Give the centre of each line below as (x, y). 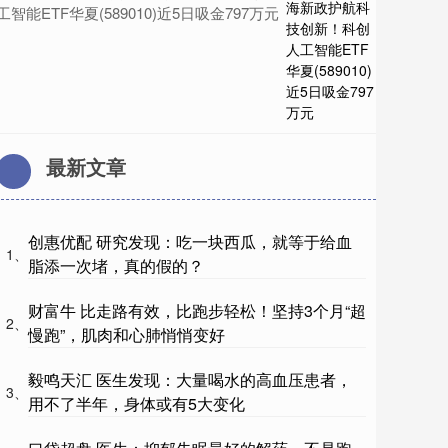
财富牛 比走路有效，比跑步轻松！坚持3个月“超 (197, 311)
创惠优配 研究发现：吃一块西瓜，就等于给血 (190, 242)
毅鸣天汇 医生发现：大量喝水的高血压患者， (190, 380)
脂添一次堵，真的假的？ (116, 266)
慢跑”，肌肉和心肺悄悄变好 (126, 335)
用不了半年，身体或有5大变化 (136, 404)
